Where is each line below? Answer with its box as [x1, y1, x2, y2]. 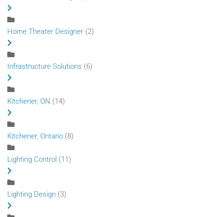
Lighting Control [7, 155, 57, 164]
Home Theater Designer [7, 27, 83, 36]
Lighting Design [7, 189, 56, 199]
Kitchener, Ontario [7, 131, 63, 140]
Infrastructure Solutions [7, 62, 82, 71]
